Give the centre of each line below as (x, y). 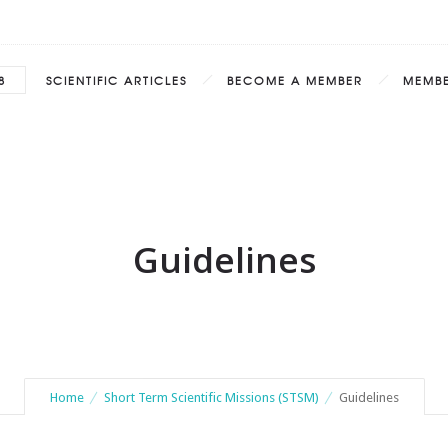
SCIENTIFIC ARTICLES (116, 80)
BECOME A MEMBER (295, 80)
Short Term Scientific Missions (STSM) (211, 398)
